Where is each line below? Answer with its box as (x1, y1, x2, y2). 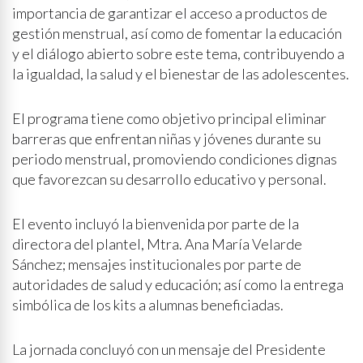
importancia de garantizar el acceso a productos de (12, 4, 327, 22)
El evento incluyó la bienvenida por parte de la (12, 215, 299, 233)
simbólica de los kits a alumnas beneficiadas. (12, 296, 284, 314)
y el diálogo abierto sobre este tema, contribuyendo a (12, 45, 344, 62)
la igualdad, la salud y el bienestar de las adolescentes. (12, 65, 349, 83)
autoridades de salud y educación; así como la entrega (12, 275, 344, 293)
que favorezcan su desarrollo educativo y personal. (12, 170, 327, 188)
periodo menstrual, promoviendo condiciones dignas (12, 150, 337, 168)
